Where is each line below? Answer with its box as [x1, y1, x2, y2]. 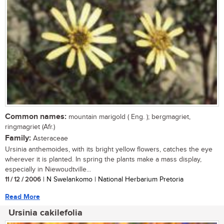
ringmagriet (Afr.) [5, 122, 55, 131]
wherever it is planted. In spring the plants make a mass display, [5, 155, 201, 163]
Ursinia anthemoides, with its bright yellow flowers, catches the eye [5, 145, 212, 153]
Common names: [5, 111, 66, 121]
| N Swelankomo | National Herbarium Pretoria [41, 175, 183, 183]
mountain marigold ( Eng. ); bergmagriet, [66, 112, 190, 121]
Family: [5, 133, 31, 143]
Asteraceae [31, 134, 68, 142]
